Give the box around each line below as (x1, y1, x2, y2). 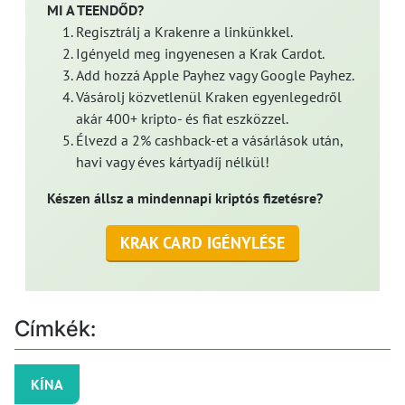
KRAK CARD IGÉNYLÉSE (119, 232, 286, 254)
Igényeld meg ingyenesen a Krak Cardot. (76, 44, 325, 63)
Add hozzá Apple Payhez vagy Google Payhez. (76, 66, 354, 85)
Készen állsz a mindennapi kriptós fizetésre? (47, 189, 323, 208)
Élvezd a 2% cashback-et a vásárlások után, (76, 131, 343, 150)
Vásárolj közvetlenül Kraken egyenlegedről (76, 88, 342, 107)
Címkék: (14, 316, 97, 343)
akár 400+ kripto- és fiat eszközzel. (76, 109, 288, 128)
